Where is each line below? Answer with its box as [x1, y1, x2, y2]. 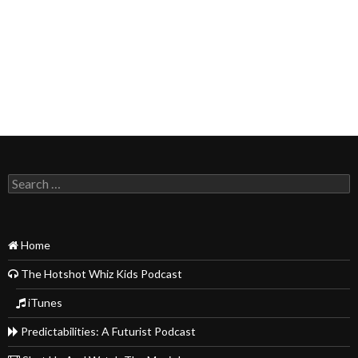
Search [7, 173, 42, 188]
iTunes [26, 296, 62, 310]
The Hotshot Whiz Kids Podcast [18, 267, 182, 281]
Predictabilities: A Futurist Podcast [18, 324, 196, 339]
